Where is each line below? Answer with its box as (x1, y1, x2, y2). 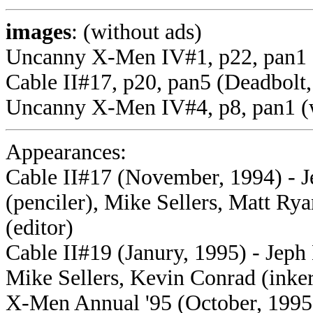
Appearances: (6, 140, 126, 164)
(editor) (6, 215, 73, 240)
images (6, 20, 71, 44)
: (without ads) (71, 20, 202, 44)
